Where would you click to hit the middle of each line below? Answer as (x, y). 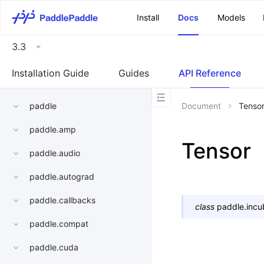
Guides (134, 73)
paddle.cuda (54, 247)
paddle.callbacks (62, 200)
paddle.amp (53, 130)
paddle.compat (59, 224)
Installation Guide (50, 73)
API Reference (210, 73)
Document (201, 106)
